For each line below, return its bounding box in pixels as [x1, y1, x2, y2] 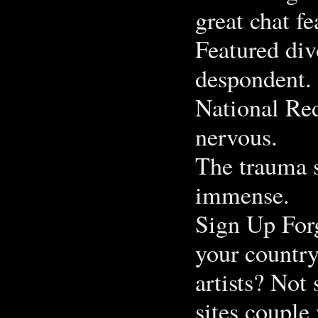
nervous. [195, 119, 278, 153]
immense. [195, 177, 290, 211]
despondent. [195, 61, 312, 94]
